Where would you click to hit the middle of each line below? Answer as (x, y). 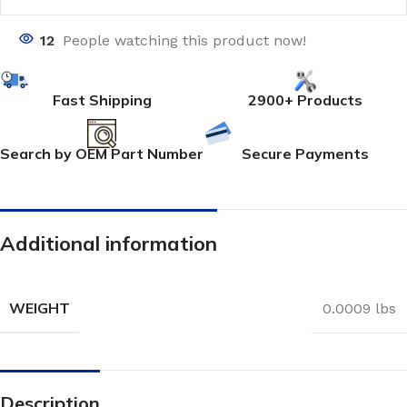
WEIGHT (40, 308)
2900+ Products (305, 100)
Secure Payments (305, 154)
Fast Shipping (102, 100)
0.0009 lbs (359, 308)
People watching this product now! (184, 40)
